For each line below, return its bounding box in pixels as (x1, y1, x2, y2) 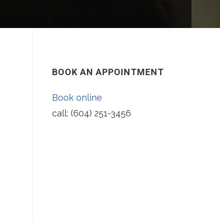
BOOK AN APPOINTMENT (52, 67, 164, 77)
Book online (52, 92, 102, 103)
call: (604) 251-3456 (52, 108, 131, 118)
